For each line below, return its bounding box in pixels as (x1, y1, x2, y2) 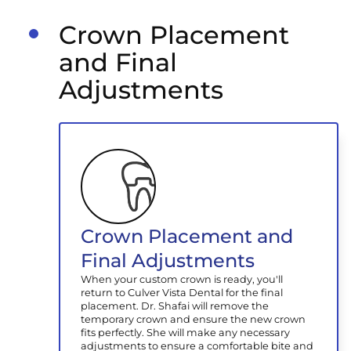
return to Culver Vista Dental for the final (81, 286, 284, 299)
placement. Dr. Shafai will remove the (81, 299, 270, 312)
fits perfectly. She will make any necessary (81, 326, 291, 338)
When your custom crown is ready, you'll (81, 273, 284, 285)
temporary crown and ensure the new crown (81, 313, 306, 325)
